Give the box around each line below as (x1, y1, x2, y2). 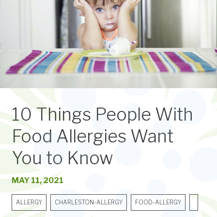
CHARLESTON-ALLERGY (55, 198, 123, 206)
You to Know (12, 147, 113, 169)
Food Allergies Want (12, 125, 173, 147)
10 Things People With (12, 103, 193, 125)
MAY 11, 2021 (12, 175, 63, 185)
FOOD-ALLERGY (135, 198, 181, 206)
